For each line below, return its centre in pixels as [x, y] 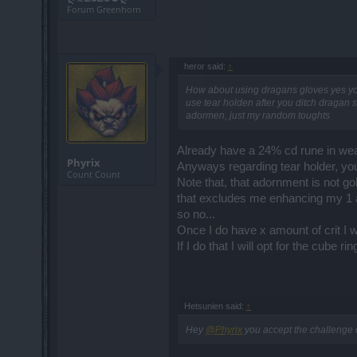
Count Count [94, 174]
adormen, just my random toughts [258, 116]
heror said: [206, 66]
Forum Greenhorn [104, 9]
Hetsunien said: [215, 306]
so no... [196, 214]
